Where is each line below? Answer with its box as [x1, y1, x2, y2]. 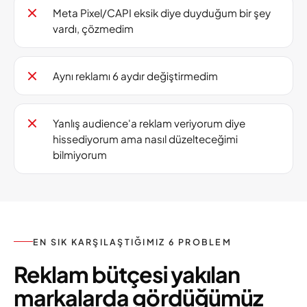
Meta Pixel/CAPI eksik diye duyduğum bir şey [53, 6, 271, 19]
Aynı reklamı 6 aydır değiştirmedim [53, 69, 218, 82]
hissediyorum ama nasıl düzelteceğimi [53, 132, 238, 145]
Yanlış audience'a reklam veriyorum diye [53, 116, 245, 130]
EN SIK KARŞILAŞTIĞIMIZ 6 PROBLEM [33, 236, 232, 247]
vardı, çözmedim [53, 22, 134, 35]
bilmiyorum [53, 148, 107, 161]
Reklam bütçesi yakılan [14, 260, 240, 288]
